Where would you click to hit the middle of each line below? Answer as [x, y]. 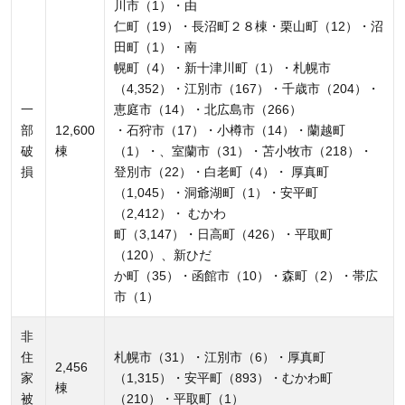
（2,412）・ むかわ [170, 213]
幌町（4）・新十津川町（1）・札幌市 [222, 67]
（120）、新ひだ [163, 254]
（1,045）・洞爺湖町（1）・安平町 [216, 192]
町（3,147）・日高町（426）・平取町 [223, 234]
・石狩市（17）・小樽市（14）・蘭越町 [230, 130]
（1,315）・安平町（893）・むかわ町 [223, 377]
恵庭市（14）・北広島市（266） [208, 109]
